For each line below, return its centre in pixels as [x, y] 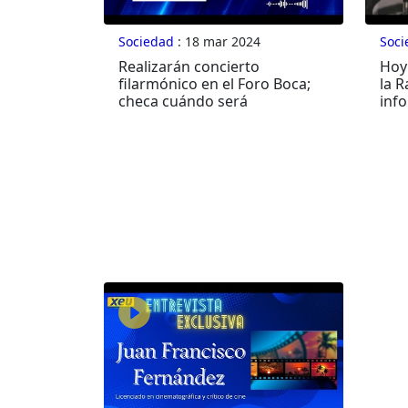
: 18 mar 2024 [217, 42]
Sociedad [146, 42]
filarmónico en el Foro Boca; [214, 84]
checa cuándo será [183, 102]
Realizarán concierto [189, 67]
